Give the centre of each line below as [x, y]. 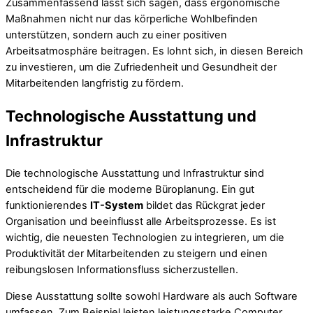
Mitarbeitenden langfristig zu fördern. [95, 83]
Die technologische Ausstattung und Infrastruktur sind [135, 174]
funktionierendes [48, 206]
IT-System [117, 206]
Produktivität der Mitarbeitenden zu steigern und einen [137, 254]
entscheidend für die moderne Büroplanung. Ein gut [130, 190]
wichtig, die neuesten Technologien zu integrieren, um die [145, 238]
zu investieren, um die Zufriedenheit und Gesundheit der [141, 67]
